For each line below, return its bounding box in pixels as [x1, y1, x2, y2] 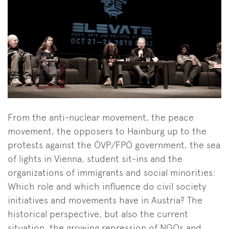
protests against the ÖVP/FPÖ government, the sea [8, 139, 220, 150]
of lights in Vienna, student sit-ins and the [8, 153, 182, 164]
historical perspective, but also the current [8, 208, 188, 219]
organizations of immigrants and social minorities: [8, 167, 215, 178]
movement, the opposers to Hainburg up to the [8, 125, 207, 136]
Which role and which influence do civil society [8, 180, 206, 192]
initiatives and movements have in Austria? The [8, 194, 202, 205]
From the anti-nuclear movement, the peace [8, 111, 194, 123]
